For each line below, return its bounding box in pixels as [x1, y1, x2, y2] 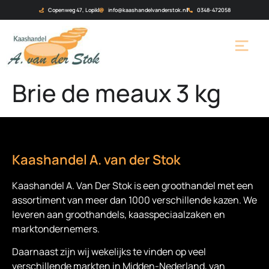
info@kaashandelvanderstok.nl [107, 6, 187, 14]
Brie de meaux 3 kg [12, 76, 221, 110]
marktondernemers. [12, 222, 100, 236]
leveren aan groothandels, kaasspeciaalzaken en [12, 208, 225, 222]
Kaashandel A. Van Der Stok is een [12, 179, 160, 193]
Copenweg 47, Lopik [47, 6, 98, 14]
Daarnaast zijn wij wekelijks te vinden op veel [12, 245, 206, 259]
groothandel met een [160, 179, 253, 193]
